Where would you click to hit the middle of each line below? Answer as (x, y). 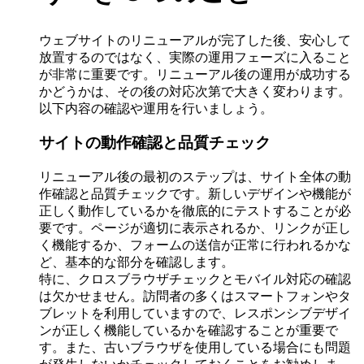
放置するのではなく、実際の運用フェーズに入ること (195, 57)
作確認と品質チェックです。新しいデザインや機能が (195, 194)
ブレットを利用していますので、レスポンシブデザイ (195, 313)
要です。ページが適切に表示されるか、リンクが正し (195, 228)
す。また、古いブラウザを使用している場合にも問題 (195, 347)
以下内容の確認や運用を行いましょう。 (156, 108)
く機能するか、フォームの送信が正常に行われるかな (195, 245)
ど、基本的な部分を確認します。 (136, 262)
